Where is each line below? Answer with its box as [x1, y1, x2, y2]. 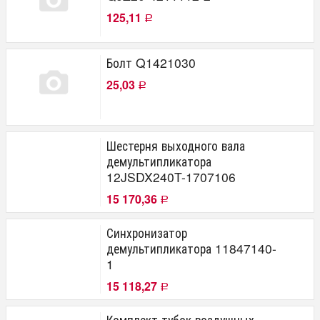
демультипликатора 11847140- [106, 239, 276, 257]
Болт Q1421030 [106, 53, 196, 71]
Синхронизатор [106, 223, 187, 241]
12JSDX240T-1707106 [106, 167, 236, 186]
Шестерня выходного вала [106, 136, 245, 154]
